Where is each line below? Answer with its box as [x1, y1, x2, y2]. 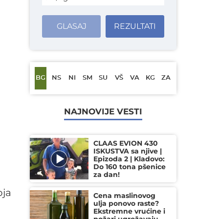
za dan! [93, 170, 120, 179]
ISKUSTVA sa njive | [93, 147, 162, 155]
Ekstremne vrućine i [93, 207, 165, 216]
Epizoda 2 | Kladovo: [93, 154, 165, 163]
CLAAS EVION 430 [93, 139, 158, 148]
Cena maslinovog [93, 191, 155, 200]
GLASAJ [56, 22, 87, 31]
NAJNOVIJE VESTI [64, 107, 142, 116]
